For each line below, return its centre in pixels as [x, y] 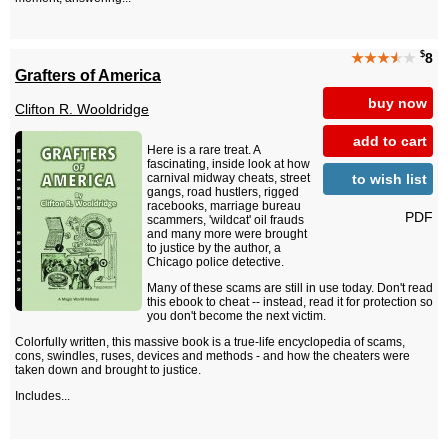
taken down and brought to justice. [108, 370]
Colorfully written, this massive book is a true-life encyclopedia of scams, [210, 342]
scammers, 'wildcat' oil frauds [225, 220]
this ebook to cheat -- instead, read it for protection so [290, 302]
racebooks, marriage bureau [224, 206]
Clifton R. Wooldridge [82, 109]
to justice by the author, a [214, 248]
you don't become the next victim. [236, 316]
